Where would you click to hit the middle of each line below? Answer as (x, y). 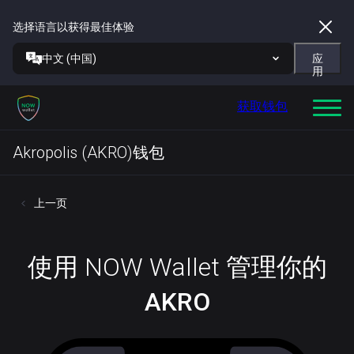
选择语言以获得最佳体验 (73, 27)
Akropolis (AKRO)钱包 (88, 153)
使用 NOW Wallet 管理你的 (177, 267)
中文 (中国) (69, 58)
